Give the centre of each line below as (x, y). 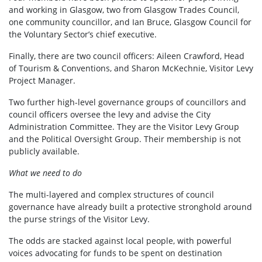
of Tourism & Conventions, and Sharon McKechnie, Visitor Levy (131, 68)
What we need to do (45, 173)
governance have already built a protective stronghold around (130, 207)
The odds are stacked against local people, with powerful (120, 241)
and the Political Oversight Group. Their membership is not (125, 139)
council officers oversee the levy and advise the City (110, 115)
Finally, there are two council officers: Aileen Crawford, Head (127, 56)
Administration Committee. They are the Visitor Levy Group (124, 127)
